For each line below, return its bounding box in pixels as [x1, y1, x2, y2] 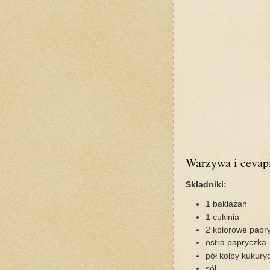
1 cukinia [206, 212, 240, 222]
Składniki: [185, 180, 227, 189]
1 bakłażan [206, 199, 248, 209]
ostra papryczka [206, 238, 267, 248]
